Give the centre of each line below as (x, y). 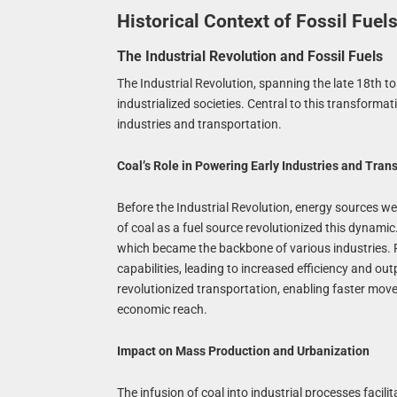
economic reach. (162, 309)
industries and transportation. (199, 125)
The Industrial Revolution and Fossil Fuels (249, 57)
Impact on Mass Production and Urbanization (243, 350)
